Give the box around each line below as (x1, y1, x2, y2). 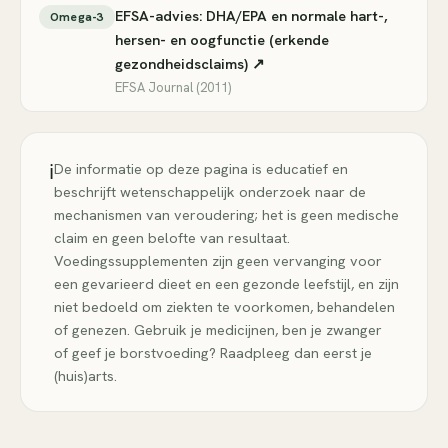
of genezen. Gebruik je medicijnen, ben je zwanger (54, 320, 382, 339)
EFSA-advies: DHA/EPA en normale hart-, (114, 6, 387, 25)
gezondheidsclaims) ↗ (114, 54, 265, 73)
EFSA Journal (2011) (114, 79, 231, 96)
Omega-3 (50, 9, 104, 25)
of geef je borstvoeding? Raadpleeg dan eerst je (54, 343, 372, 362)
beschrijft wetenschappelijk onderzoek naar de (54, 182, 366, 201)
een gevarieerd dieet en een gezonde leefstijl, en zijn (54, 274, 399, 293)
